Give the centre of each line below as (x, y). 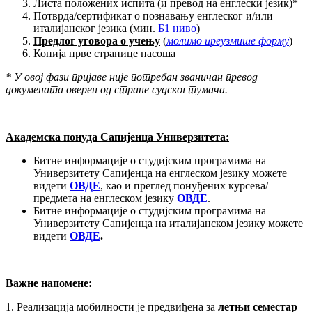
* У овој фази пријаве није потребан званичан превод (132, 77)
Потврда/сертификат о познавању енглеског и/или (153, 16)
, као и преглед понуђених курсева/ (184, 186)
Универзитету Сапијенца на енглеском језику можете (160, 173)
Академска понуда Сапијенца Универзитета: (117, 137)
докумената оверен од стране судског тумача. (117, 90)
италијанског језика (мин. (96, 29)
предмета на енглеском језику (105, 198)
